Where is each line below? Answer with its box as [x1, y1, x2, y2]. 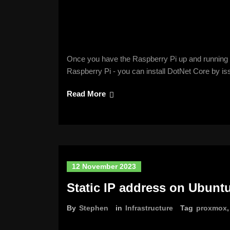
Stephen [79, 204, 108, 212]
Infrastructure [125, 204, 173, 212]
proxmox [196, 204, 227, 212]
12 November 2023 [72, 162, 136, 170]
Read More [67, 89, 106, 98]
